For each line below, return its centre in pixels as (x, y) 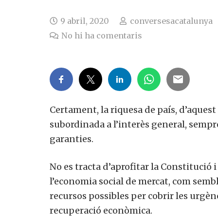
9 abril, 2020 (85, 21)
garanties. (72, 139)
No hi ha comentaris (102, 35)
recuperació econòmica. (101, 210)
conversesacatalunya (171, 21)
